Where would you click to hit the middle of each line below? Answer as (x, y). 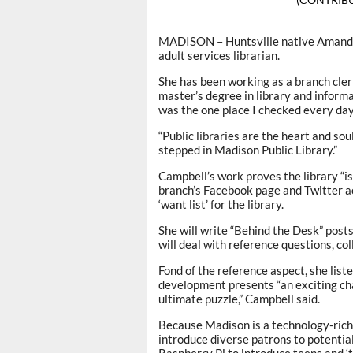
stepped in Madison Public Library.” (248, 149)
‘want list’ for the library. (221, 204)
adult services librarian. (219, 55)
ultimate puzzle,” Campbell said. (239, 298)
